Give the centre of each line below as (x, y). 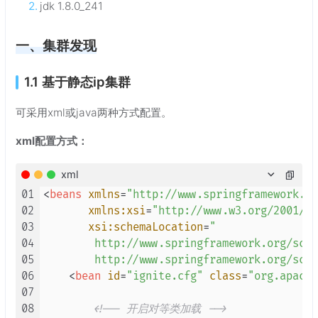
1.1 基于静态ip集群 (77, 82)
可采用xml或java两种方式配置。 (94, 113)
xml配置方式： (52, 141)
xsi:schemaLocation (146, 227)
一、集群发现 (56, 46)
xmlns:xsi (117, 211)
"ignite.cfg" (165, 276)
